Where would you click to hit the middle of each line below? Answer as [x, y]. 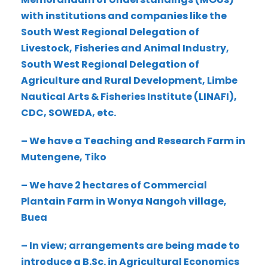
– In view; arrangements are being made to [130, 246]
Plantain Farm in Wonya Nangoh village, [124, 201]
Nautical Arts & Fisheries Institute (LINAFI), [129, 97]
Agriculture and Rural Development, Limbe [129, 80]
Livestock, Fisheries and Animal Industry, [125, 48]
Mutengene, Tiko [64, 157]
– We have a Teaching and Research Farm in [133, 141]
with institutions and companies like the [124, 16]
